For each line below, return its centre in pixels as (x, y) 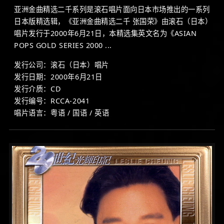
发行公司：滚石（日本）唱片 (61, 64)
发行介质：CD (38, 88)
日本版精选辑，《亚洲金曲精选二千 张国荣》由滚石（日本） (113, 21)
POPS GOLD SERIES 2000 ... (63, 45)
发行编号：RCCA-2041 (52, 100)
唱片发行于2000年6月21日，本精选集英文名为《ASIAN (105, 33)
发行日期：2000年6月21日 (58, 76)
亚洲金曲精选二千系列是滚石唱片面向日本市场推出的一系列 (112, 9)
